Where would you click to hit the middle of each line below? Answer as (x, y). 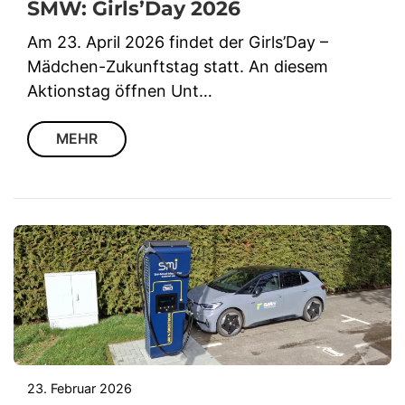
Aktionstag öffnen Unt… (120, 91)
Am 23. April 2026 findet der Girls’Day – (178, 42)
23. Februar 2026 (80, 388)
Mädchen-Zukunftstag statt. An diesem (178, 67)
